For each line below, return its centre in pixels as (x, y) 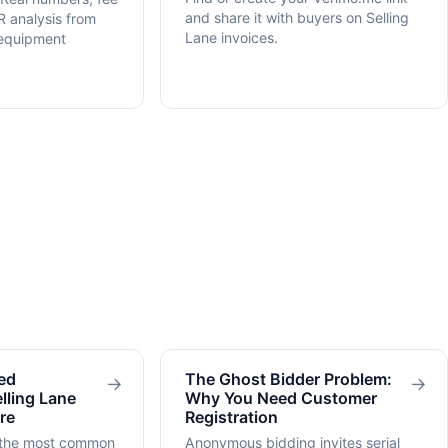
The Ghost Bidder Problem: (288, 379)
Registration (231, 417)
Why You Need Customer (281, 398)
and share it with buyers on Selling (297, 17)
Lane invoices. (231, 37)
